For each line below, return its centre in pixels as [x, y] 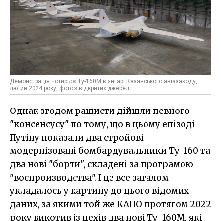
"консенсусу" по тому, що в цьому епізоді [102, 124]
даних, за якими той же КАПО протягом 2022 [110, 204]
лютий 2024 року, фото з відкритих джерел [70, 88]
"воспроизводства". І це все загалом [89, 177]
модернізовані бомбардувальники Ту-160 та [110, 151]
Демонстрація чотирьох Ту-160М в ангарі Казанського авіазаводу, [104, 81]
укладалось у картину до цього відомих [99, 191]
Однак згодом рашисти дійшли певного [100, 111]
